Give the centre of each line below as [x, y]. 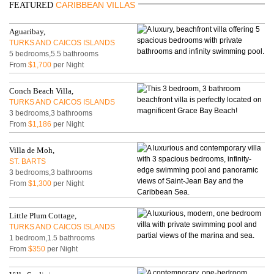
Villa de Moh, [32, 150]
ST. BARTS [28, 161]
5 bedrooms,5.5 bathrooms [54, 54]
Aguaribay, [28, 31]
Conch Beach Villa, [42, 91]
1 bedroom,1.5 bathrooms [52, 238]
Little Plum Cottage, [43, 215]
